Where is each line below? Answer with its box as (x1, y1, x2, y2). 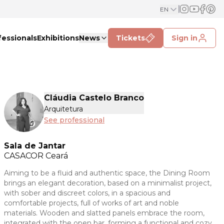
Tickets (116, 33, 145, 42)
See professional (44, 115, 104, 124)
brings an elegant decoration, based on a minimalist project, (4, 178, 211, 187)
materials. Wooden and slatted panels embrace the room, (4, 208, 204, 217)
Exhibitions (37, 33, 79, 42)
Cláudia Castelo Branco (44, 93, 144, 102)
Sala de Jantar (4, 140, 65, 150)
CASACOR (4, 150, 45, 160)
